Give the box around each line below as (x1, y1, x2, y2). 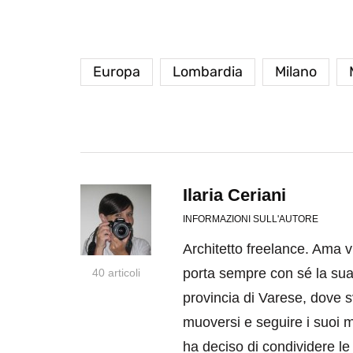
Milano (275, 63, 317, 81)
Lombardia (173, 63, 243, 81)
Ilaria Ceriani (183, 185, 286, 206)
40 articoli (91, 266, 140, 280)
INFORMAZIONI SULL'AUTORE (183, 214, 318, 225)
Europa (93, 63, 140, 81)
